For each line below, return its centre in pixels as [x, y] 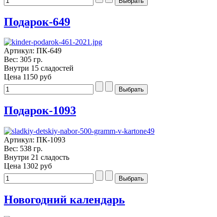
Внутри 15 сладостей [39, 68]
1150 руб [37, 77]
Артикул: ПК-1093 [35, 140]
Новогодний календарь [64, 200]
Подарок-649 [37, 22]
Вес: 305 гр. [23, 60]
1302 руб [37, 166]
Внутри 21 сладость [37, 157]
